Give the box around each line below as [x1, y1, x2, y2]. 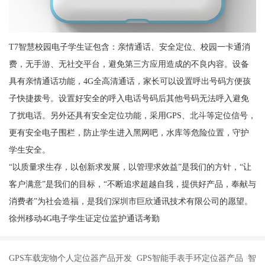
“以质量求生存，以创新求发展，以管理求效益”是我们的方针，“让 [8, 161, 251, 172]
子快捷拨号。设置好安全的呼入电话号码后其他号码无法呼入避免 [8, 93, 249, 103]
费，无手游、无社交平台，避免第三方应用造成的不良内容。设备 [8, 59, 249, 69]
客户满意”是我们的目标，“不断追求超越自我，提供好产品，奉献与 [8, 179, 256, 189]
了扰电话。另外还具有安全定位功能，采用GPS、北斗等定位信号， [8, 110, 256, 120]
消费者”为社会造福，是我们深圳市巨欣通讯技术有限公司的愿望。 [8, 196, 253, 206]
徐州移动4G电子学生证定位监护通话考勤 [8, 213, 160, 223]
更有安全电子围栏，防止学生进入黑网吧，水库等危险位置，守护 [8, 127, 249, 137]
